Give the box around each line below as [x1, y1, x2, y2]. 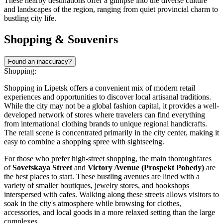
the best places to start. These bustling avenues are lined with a [4, 172, 200, 181]
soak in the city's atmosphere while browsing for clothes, [4, 199, 181, 208]
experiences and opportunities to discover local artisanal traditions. [4, 93, 211, 102]
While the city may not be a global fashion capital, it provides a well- [4, 102, 219, 111]
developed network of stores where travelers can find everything [4, 111, 205, 119]
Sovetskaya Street [12, 163, 72, 172]
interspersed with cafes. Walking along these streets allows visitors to [4, 190, 219, 199]
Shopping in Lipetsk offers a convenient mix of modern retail [4, 84, 195, 93]
